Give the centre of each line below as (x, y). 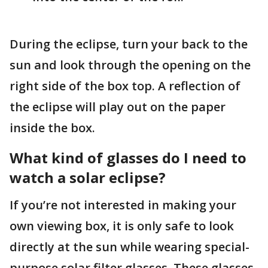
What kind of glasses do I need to (128, 157)
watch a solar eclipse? (88, 177)
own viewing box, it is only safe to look (122, 226)
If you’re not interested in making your (123, 205)
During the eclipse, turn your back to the (129, 44)
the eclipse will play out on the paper (118, 106)
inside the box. (52, 127)
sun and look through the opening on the (130, 65)
